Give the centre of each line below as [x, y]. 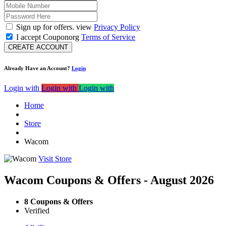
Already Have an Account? [38, 68]
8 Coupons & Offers [59, 201]
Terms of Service [108, 37]
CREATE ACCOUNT [38, 47]
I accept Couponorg [49, 37]
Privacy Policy [117, 27]
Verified [37, 210]
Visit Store [55, 159]
